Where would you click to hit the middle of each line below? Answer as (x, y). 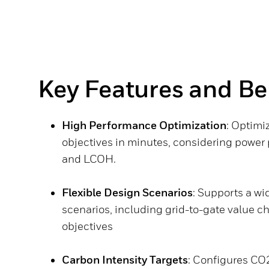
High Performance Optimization (144, 125)
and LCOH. (89, 159)
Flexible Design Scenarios (127, 192)
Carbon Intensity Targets (125, 260)
